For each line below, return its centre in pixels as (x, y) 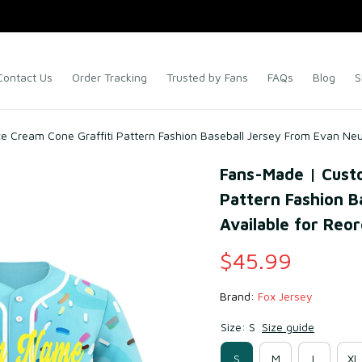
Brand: (239, 296)
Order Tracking (109, 77)
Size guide (288, 327)
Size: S (238, 327)
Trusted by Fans (207, 77)
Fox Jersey (285, 296)
